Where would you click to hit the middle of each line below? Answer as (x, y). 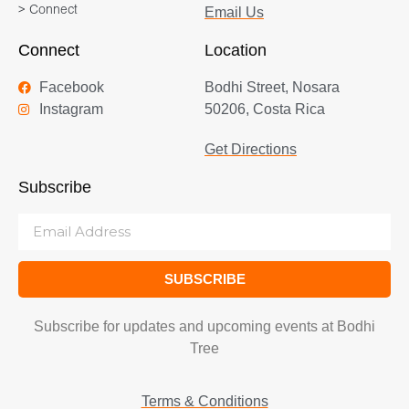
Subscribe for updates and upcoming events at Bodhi (204, 326)
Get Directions (251, 149)
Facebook (71, 87)
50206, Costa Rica (265, 109)
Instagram (71, 109)
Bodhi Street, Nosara (272, 87)
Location (236, 50)
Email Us (234, 12)
